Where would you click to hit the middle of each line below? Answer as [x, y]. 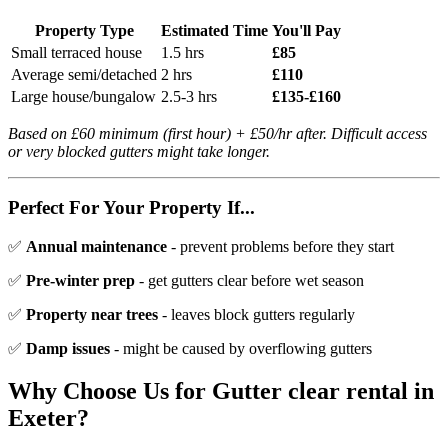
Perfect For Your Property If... [131, 208]
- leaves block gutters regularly [256, 314]
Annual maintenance [96, 246]
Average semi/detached [84, 74]
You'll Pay [306, 30]
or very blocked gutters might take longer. [139, 151]
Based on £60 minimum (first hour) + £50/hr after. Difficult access [217, 133]
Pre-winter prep [80, 280]
